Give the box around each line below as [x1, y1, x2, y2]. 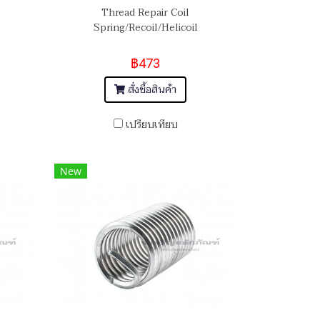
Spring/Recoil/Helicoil [93, 19, 198, 36]
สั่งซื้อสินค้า [128, 81, 177, 99]
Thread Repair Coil [101, 4, 189, 21]
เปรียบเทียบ [125, 116, 178, 134]
